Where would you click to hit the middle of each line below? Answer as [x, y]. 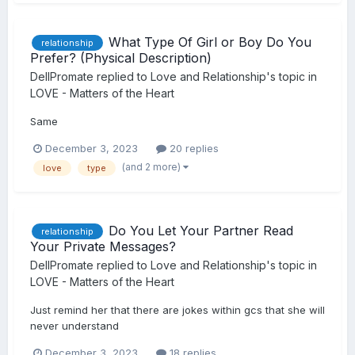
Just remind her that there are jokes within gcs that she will [177, 310]
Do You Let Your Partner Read [201, 230]
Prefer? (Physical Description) [121, 58]
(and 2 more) [153, 166]
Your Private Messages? [103, 247]
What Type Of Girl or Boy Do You [210, 42]
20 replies [193, 149]
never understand [74, 326]
